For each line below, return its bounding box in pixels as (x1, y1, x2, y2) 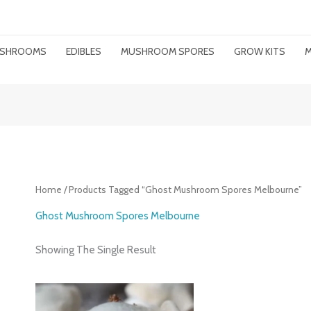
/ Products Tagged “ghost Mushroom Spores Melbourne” (62, 184, 303, 196)
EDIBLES (66, 45, 101, 58)
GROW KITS (234, 45, 285, 58)
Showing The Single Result (35, 243, 157, 256)
